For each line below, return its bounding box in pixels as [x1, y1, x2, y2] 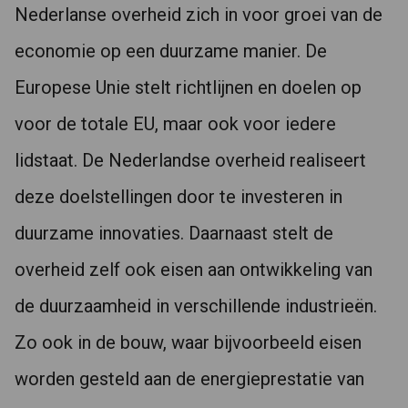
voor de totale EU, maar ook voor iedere [15, 113, 336, 135]
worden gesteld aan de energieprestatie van [15, 368, 364, 390]
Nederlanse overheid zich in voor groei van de [15, 4, 382, 25]
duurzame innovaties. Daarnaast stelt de [15, 222, 333, 244]
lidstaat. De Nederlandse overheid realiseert [15, 149, 366, 171]
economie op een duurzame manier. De [15, 40, 327, 62]
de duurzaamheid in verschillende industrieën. [15, 295, 377, 317]
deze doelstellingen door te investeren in [15, 186, 342, 208]
